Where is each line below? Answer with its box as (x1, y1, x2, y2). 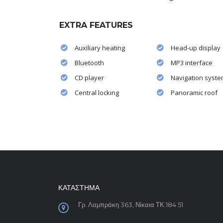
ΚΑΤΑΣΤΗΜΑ (58, 183, 100, 192)
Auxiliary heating (75, 43, 125, 52)
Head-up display (170, 43, 221, 52)
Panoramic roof (170, 88, 218, 97)
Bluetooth (75, 58, 104, 67)
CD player (75, 73, 104, 82)
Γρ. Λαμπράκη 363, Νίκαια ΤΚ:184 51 (78, 201, 183, 209)
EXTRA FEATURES (59, 20, 133, 30)
